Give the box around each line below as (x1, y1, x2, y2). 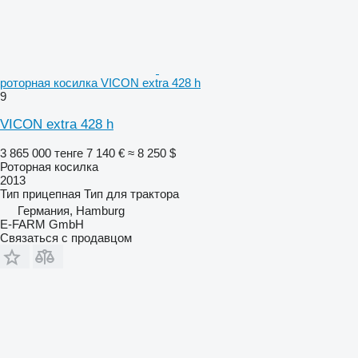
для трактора (106, 186, 179, 201)
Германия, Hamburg (18, 203, 125, 217)
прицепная (22, 186, 81, 201)
